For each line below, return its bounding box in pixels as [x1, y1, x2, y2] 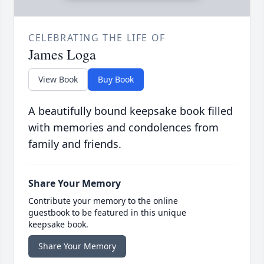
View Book [38, 73, 78, 85]
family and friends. [28, 136, 121, 151]
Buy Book [98, 73, 134, 85]
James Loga [28, 44, 96, 64]
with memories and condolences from [28, 120, 219, 134]
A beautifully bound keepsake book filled [28, 103, 233, 118]
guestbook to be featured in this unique [28, 206, 186, 218]
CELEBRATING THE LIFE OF [28, 31, 166, 44]
